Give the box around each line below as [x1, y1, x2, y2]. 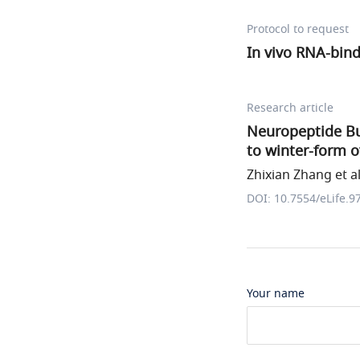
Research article [247, 100, 333, 117]
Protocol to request [247, 21, 349, 38]
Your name [247, 285, 305, 302]
